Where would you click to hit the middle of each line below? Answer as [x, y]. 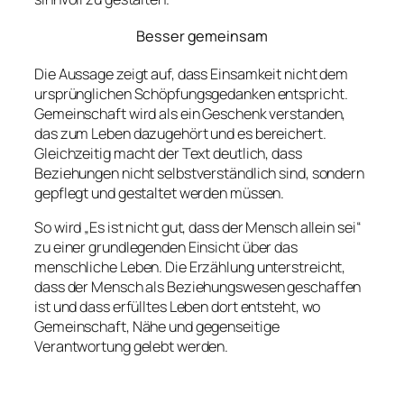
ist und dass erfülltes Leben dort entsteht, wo [178, 307]
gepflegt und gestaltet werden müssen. [160, 193]
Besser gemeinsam [202, 37]
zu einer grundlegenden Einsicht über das [166, 248]
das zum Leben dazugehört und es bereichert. [180, 133]
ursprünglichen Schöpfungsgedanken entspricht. [191, 93]
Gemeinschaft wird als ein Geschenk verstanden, [190, 113]
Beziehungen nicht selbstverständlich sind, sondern [199, 173]
